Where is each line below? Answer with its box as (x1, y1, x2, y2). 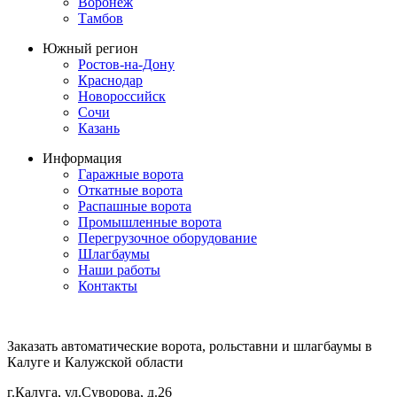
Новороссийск (78, 89, 166, 105)
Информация (43, 151, 121, 167)
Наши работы (78, 262, 160, 278)
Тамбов (78, 11, 123, 27)
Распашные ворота (78, 198, 191, 214)
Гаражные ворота (78, 167, 183, 183)
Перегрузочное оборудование (78, 230, 257, 246)
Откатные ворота (78, 183, 183, 198)
